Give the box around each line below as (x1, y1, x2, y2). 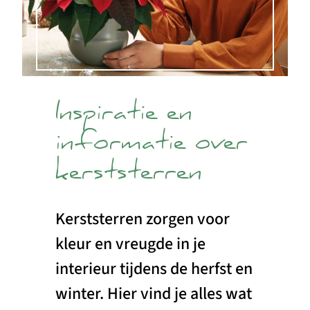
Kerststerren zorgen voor (55, 207, 230, 232)
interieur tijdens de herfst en (55, 257, 253, 282)
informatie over (55, 131, 248, 161)
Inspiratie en (55, 101, 192, 131)
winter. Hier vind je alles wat (55, 282, 252, 307)
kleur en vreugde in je (55, 232, 206, 257)
